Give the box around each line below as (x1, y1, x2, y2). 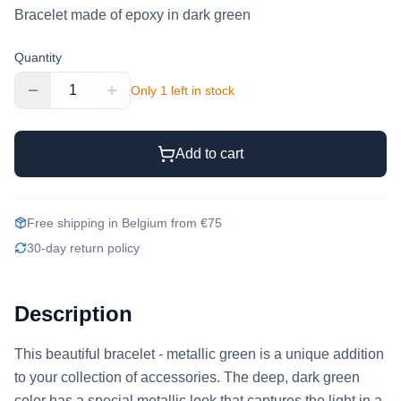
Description (14, 302, 132, 326)
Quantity (14, 50, 62, 64)
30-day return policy (27, 241, 140, 255)
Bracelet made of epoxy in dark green (14, 7, 251, 22)
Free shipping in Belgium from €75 (27, 216, 222, 230)
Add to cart (175, 146, 243, 161)
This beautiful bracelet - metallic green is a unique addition (14, 346, 384, 362)
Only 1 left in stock (131, 83, 235, 98)
